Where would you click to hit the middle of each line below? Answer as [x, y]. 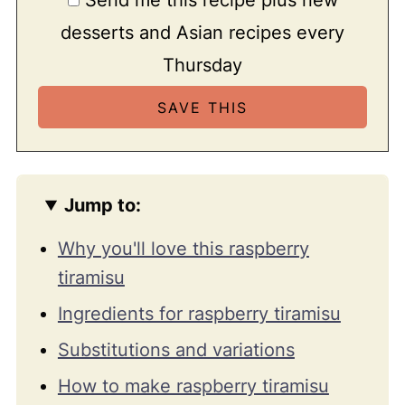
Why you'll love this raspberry [183, 249]
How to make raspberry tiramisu [193, 386]
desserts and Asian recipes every [202, 32]
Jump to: [103, 206]
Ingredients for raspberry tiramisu [199, 314]
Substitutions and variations [176, 350]
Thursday [202, 65]
